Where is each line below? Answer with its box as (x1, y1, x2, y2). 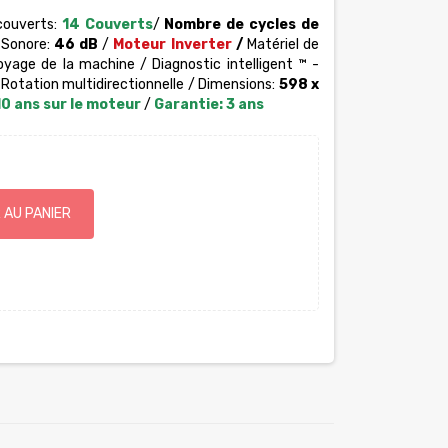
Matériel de (246, 36, 320, 53)
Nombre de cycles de (159, 16, 319, 33)
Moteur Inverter (109, 36, 232, 53)
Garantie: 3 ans (150, 96, 267, 113)
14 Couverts (61, 16, 153, 33)
